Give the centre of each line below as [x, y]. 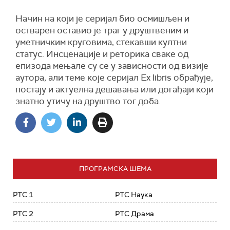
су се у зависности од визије [147, 66]
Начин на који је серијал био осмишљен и [102, 18]
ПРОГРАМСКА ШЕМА [115, 169]
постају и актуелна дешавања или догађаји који [114, 89]
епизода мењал [48, 66]
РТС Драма [135, 214]
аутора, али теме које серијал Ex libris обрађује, [114, 78]
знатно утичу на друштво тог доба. [88, 101]
